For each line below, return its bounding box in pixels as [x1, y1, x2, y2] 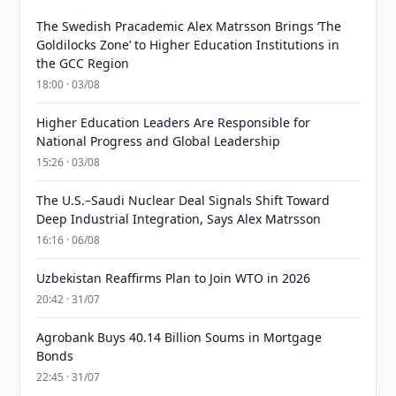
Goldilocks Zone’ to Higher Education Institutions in [36, 36, 340, 54]
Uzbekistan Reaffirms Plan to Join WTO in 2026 [36, 270, 311, 287]
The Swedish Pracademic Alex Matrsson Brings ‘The [36, 18, 342, 35]
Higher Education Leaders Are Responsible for [36, 114, 311, 132]
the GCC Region [36, 55, 130, 72]
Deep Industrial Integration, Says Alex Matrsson [36, 210, 322, 228]
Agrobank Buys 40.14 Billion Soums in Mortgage [36, 329, 323, 346]
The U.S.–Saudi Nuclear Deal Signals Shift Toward [36, 192, 331, 209]
